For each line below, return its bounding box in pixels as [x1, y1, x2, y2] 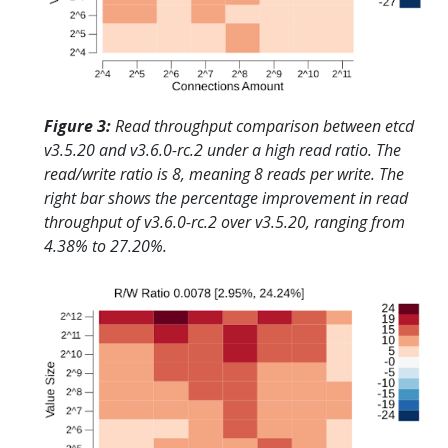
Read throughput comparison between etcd [111, 114, 414, 137]
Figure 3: [44, 114, 111, 137]
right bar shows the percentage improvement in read [44, 186, 408, 209]
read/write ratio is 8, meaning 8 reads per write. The [44, 162, 404, 185]
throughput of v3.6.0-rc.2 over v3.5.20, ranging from [44, 210, 405, 233]
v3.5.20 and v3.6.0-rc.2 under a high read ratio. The [44, 138, 401, 161]
